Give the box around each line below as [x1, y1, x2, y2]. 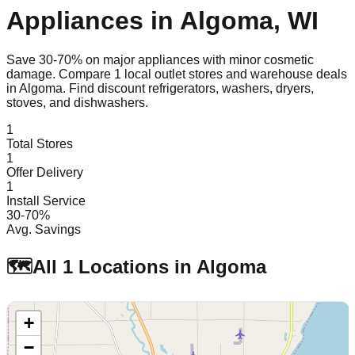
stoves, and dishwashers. [6, 95, 148, 109]
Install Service [6, 193, 86, 208]
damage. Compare [6, 67, 114, 81]
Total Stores [6, 136, 73, 151]
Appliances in [6, 6, 180, 36]
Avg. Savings [6, 222, 81, 236]
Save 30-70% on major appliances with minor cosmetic [6, 52, 314, 67]
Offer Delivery [6, 165, 83, 179]
